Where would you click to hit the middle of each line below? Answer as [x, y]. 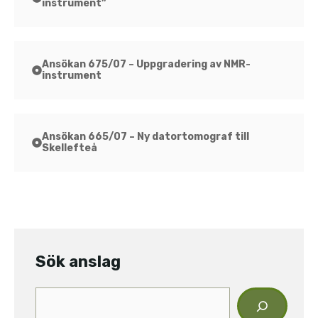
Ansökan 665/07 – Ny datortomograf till [146, 137]
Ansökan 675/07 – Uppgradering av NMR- [146, 64]
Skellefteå [70, 148]
